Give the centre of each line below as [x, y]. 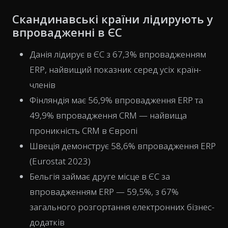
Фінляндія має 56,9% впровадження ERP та [116, 100]
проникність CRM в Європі [83, 131]
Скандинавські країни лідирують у [113, 19]
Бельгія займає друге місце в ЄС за [100, 176]
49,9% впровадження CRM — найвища [108, 115]
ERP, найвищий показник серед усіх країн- [115, 69]
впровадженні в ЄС [67, 32]
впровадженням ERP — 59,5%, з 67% [104, 192]
